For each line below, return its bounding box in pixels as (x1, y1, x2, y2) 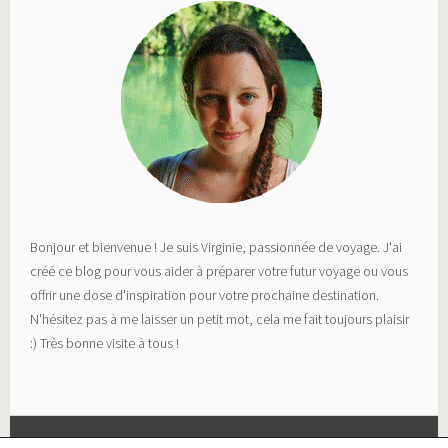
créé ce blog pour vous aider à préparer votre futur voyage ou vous (30, 262, 409, 281)
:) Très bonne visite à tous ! (30, 334, 180, 353)
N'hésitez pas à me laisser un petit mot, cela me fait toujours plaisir (30, 310, 410, 329)
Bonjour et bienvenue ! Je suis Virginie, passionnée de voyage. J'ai (30, 238, 403, 257)
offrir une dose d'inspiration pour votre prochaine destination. (30, 286, 380, 305)
